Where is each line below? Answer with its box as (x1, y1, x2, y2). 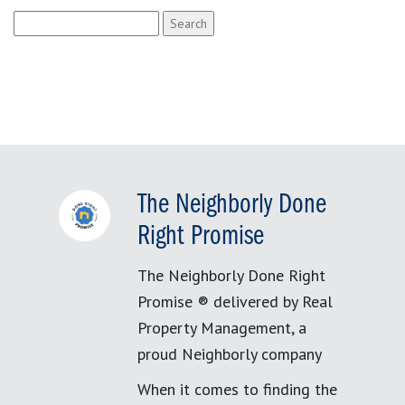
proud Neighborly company (137, 344, 322, 364)
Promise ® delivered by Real (137, 291, 333, 312)
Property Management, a (137, 317, 306, 338)
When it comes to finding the (137, 379, 337, 400)
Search (13, 12, 52, 28)
